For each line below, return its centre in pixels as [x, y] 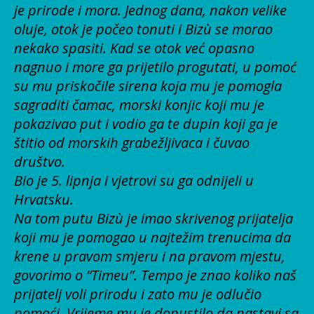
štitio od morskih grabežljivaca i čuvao [132, 142]
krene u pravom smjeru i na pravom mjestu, [150, 256]
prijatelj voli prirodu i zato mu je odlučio [138, 294]
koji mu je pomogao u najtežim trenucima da [152, 237]
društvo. [40, 161]
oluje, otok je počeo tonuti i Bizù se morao [143, 29]
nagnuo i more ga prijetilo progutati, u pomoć [155, 67]
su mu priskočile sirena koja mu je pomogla [148, 86]
